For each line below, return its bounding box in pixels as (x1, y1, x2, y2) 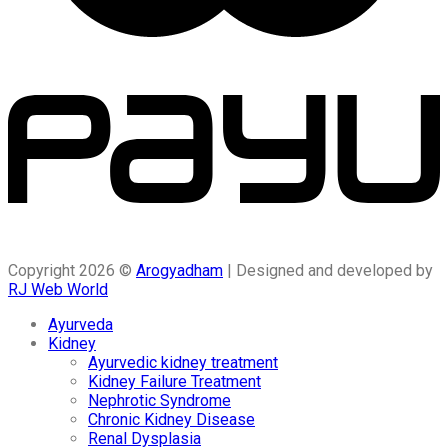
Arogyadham (136, 260, 223, 280)
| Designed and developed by (223, 260, 433, 280)
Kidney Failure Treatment (88, 371, 261, 391)
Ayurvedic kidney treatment (88, 352, 278, 372)
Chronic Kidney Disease (88, 409, 255, 429)
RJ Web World (8, 279, 108, 299)
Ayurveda (48, 314, 113, 334)
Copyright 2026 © (8, 260, 136, 280)
